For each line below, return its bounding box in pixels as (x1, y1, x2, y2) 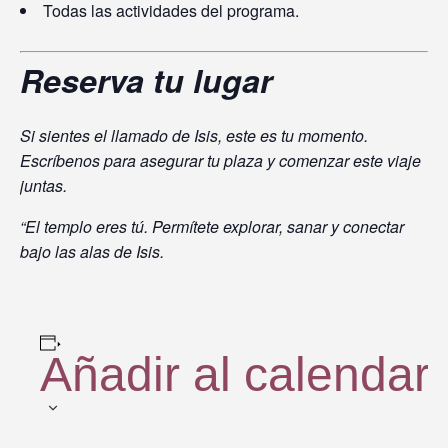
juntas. (20, 173, 67, 197)
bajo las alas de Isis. (20, 239, 164, 263)
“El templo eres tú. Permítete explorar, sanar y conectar (20, 214, 404, 238)
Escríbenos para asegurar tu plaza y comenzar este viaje (20, 148, 421, 172)
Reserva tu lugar (20, 56, 272, 103)
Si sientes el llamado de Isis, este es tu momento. (20, 123, 368, 147)
